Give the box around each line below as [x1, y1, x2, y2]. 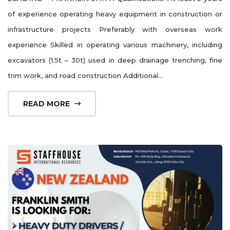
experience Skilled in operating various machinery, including [8, 40, 222, 49]
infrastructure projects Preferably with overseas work [8, 25, 222, 33]
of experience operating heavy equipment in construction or [8, 9, 222, 18]
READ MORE [23, 99, 72, 108]
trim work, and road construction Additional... [8, 71, 163, 80]
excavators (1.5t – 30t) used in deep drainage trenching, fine [8, 55, 222, 64]
